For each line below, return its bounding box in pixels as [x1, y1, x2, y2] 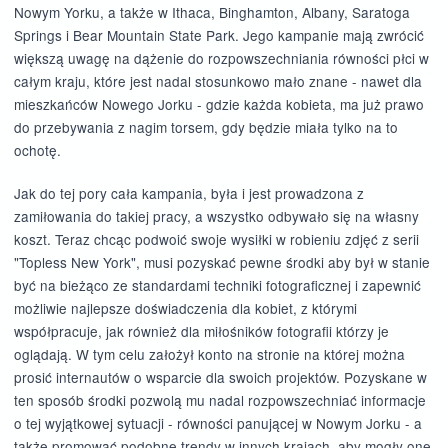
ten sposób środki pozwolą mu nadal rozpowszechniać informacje [13, 390, 426, 411]
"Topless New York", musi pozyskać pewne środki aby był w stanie [13, 252, 430, 273]
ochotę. [13, 139, 61, 160]
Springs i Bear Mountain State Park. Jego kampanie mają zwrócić [13, 24, 424, 45]
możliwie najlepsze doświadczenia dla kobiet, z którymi [13, 298, 357, 319]
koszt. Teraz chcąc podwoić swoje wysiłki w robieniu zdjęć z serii [13, 229, 419, 250]
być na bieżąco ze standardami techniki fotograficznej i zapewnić [13, 275, 421, 296]
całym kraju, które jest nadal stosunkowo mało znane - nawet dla [13, 70, 422, 91]
